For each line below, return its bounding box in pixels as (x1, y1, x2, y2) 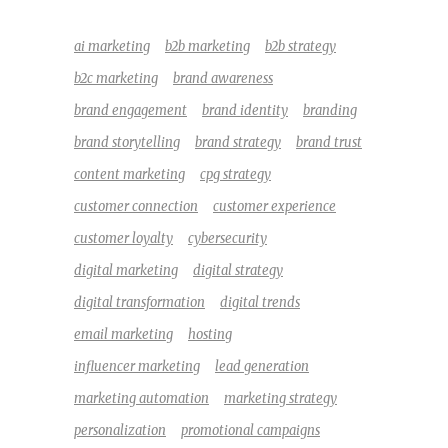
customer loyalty (74, 230, 173, 248)
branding (303, 102, 357, 120)
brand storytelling (74, 134, 180, 152)
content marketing (74, 166, 185, 184)
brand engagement (74, 102, 187, 120)
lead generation (215, 358, 309, 376)
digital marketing (74, 262, 178, 280)
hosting (188, 326, 232, 344)
